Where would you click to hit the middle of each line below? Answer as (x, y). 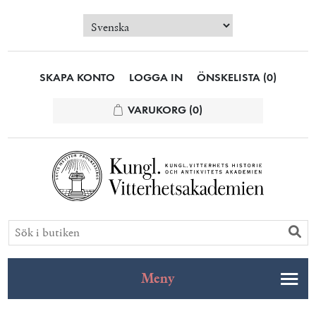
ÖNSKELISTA (229, 78)
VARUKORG (157, 111)
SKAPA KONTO (77, 78)
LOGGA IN (156, 78)
